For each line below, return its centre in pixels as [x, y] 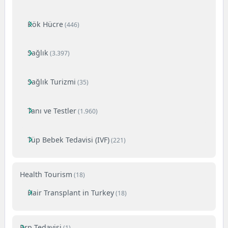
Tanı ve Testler [52, 110]
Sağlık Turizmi [52, 82]
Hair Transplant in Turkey [71, 192]
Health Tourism [46, 175]
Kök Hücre [46, 24]
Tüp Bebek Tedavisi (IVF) [69, 139]
